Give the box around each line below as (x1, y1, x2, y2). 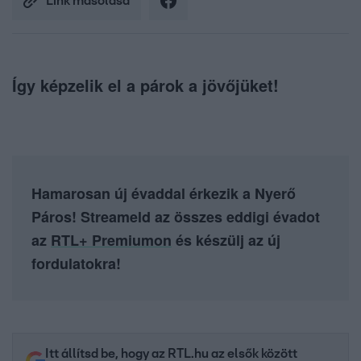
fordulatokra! (31, 253, 121, 275)
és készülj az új (172, 230, 280, 251)
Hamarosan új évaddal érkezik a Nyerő (31, 183, 296, 205)
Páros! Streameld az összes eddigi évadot (31, 206, 320, 228)
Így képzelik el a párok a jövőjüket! (12, 73, 279, 98)
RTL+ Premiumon (51, 230, 172, 251)
